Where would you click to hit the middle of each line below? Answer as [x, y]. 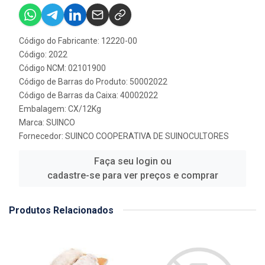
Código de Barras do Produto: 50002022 [93, 81]
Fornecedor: [42, 136]
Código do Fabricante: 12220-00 [78, 41]
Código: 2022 [43, 54]
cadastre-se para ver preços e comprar [132, 175]
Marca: [33, 122]
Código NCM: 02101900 [62, 68]
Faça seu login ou [132, 161]
